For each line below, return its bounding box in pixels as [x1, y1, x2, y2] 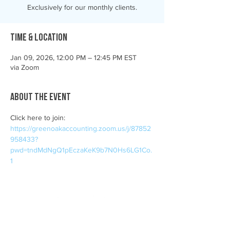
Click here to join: [10, 113, 67, 122]
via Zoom [10, 63, 39, 71]
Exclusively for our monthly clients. [27, 3, 137, 11]
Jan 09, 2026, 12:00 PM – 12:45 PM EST [10, 53, 137, 62]
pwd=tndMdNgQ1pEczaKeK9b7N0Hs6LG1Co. [10, 146, 152, 154]
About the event [10, 92, 71, 103]
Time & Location [10, 33, 67, 43]
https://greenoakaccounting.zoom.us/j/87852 [10, 124, 151, 132]
